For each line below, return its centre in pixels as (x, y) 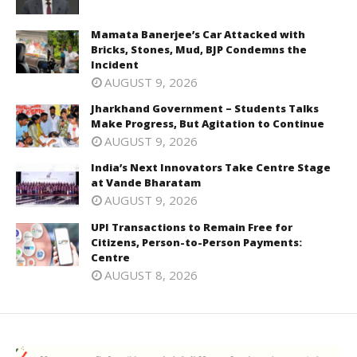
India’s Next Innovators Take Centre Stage (211, 168)
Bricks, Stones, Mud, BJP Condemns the (199, 49)
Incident (115, 64)
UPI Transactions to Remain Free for (192, 227)
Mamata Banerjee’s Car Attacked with (198, 34)
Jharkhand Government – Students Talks (205, 108)
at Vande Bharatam (146, 183)
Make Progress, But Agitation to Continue (208, 123)
